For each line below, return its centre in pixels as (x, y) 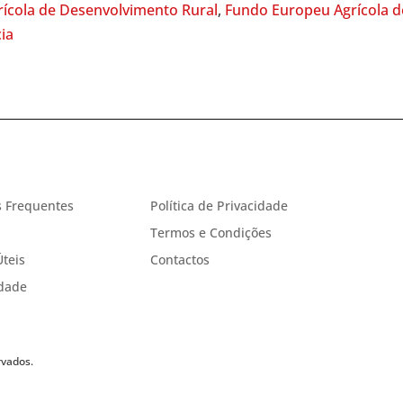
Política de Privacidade (219, 205)
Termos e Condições (211, 232)
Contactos (180, 259)
